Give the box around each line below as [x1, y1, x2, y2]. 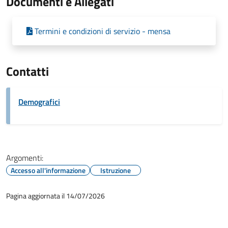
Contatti [6, 62, 49, 80]
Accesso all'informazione [11, 165, 85, 176]
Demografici [18, 96, 60, 108]
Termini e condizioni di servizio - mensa [35, 25, 170, 37]
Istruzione [100, 165, 131, 176]
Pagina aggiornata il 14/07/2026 [6, 190, 105, 201]
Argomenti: [6, 152, 43, 164]
